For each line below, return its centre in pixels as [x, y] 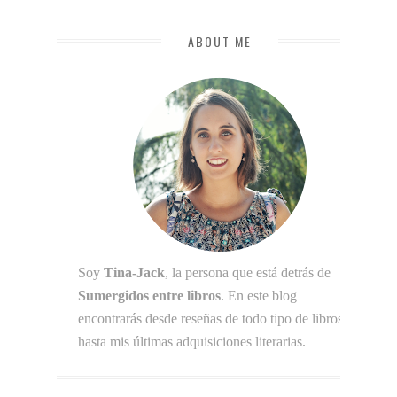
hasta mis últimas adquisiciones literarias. [192, 341]
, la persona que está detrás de [248, 272]
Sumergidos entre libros [149, 295]
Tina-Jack [134, 272]
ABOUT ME [220, 41]
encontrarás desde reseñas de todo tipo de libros [210, 318]
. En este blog [259, 295]
